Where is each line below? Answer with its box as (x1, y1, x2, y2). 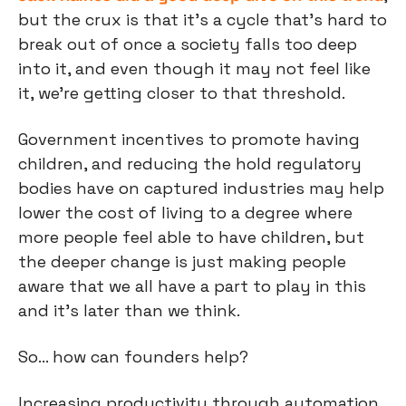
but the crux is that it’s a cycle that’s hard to (18, 8, 387, 30)
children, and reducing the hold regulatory (18, 152, 362, 174)
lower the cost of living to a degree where (18, 201, 353, 223)
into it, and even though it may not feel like (18, 57, 371, 79)
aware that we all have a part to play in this (18, 275, 366, 296)
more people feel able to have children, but (18, 226, 364, 247)
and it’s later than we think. (18, 299, 240, 321)
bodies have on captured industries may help (18, 177, 384, 198)
